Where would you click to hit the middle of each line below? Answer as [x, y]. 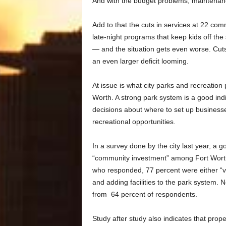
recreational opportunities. [134, 122]
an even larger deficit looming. [140, 61]
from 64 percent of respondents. [145, 194]
